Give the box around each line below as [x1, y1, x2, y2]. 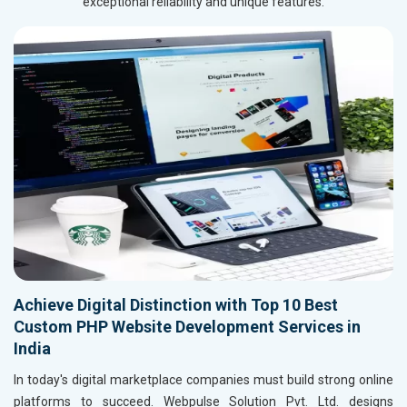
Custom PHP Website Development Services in [14, 317, 361, 337]
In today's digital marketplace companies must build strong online [14, 372, 393, 388]
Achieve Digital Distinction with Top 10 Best [14, 295, 338, 315]
